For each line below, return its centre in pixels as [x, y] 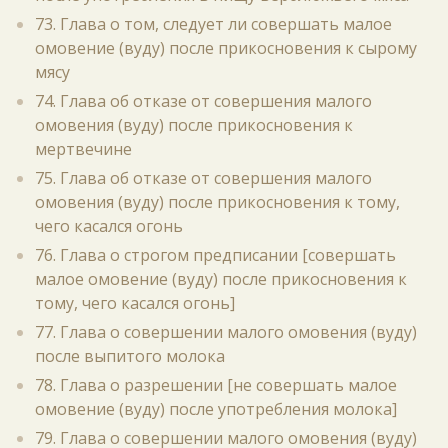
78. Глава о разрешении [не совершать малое [216, 385]
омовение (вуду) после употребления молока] [216, 409]
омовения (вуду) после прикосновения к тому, [217, 202]
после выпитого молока [130, 356]
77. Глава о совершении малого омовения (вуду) [226, 332]
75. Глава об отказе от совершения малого [203, 178]
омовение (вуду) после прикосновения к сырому [226, 48]
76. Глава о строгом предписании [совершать [215, 255]
